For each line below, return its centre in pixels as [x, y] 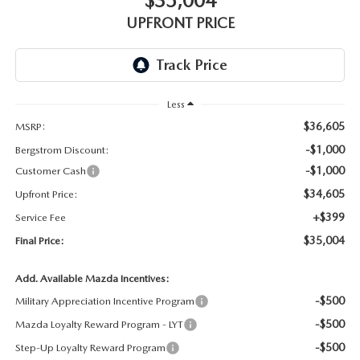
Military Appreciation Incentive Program [104, 301]
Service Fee [40, 217]
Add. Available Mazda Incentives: [92, 278]
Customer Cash [50, 170]
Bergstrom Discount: [62, 149]
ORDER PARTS [57, 84]
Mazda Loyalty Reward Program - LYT [99, 324]
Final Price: [39, 240]
